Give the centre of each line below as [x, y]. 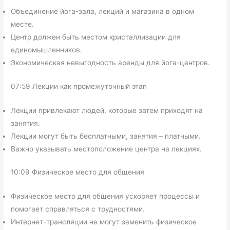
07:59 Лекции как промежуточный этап [79, 86]
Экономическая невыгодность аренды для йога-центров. [111, 63]
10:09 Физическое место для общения [78, 172]
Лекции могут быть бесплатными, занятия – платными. [106, 136]
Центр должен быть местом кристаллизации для [96, 37]
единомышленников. [47, 50]
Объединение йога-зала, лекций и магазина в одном [103, 12]
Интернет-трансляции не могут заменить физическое [104, 222]
